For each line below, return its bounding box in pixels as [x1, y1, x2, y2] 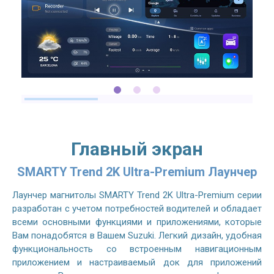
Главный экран [71, 138, 203, 160]
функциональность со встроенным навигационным [12, 243, 262, 255]
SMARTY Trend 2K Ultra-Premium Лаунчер [17, 165, 257, 180]
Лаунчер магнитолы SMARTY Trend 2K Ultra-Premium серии [12, 190, 262, 201]
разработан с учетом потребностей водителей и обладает [12, 203, 262, 215]
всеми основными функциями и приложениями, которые [12, 217, 262, 228]
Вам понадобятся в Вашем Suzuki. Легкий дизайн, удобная [12, 230, 262, 242]
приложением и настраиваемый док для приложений [12, 257, 262, 268]
